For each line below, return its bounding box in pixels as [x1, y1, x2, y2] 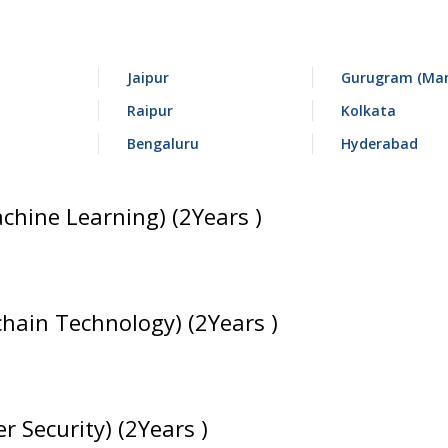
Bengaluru [126, 134, 199, 153]
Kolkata [340, 101, 396, 120]
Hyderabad [340, 134, 418, 153]
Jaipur [126, 68, 169, 87]
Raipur [126, 101, 173, 120]
